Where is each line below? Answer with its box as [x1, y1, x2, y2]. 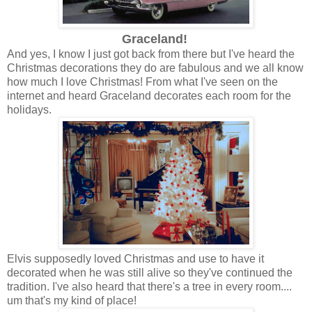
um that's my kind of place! [7, 294, 139, 306]
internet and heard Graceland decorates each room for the [7, 89, 291, 102]
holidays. [7, 103, 52, 116]
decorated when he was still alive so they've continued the [7, 266, 292, 279]
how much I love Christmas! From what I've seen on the [7, 75, 278, 88]
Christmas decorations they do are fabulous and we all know [7, 61, 304, 74]
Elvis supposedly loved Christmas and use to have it [7, 252, 264, 265]
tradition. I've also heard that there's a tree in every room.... [7, 280, 292, 292]
